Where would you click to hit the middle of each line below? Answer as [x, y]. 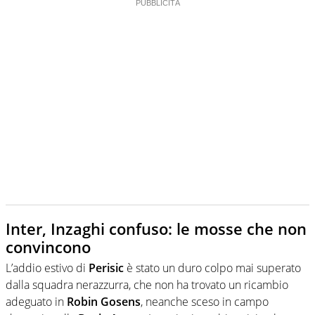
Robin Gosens [104, 302]
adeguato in [36, 302]
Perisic [106, 268]
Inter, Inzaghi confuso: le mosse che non [156, 228]
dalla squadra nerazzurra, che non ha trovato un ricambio [147, 285]
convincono [48, 246]
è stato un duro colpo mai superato [212, 268]
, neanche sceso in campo [205, 302]
